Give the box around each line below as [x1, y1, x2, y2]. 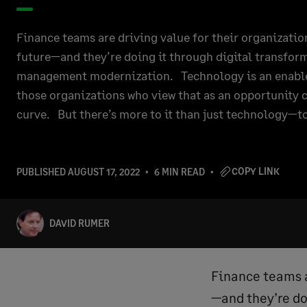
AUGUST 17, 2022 [68, 166, 140, 177]
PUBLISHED [16, 166, 68, 177]
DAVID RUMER [49, 217, 110, 229]
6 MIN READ [154, 166, 205, 177]
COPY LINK [232, 165, 280, 177]
